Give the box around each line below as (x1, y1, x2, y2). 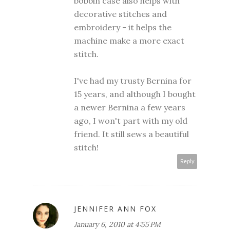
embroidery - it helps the (74, 22, 171, 33)
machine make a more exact (74, 35, 184, 46)
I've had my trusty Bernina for (74, 75, 191, 86)
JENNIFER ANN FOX (74, 204, 157, 214)
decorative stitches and (74, 9, 167, 20)
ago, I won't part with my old (74, 116, 187, 126)
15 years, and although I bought (74, 89, 196, 100)
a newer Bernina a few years (74, 102, 185, 113)
